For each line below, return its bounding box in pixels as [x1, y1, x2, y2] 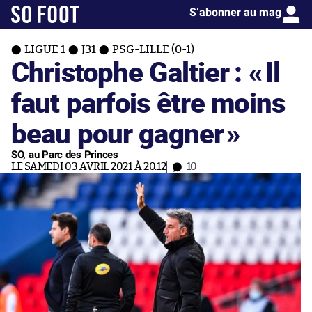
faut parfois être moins [11, 83, 285, 121]
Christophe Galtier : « [11, 52, 263, 91]
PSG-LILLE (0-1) [112, 44, 194, 55]
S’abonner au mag [189, 6, 281, 19]
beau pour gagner [11, 114, 224, 152]
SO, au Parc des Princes [11, 148, 118, 161]
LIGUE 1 [24, 44, 65, 55]
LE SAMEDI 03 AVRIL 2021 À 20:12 [11, 162, 166, 172]
